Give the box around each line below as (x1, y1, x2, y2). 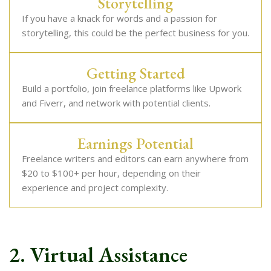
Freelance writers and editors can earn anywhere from (22, 152, 249, 165)
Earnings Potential (77, 133, 194, 154)
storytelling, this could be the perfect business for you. (22, 27, 249, 39)
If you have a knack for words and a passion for (22, 12, 217, 24)
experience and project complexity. (22, 181, 168, 194)
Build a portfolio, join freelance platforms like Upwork (22, 82, 241, 94)
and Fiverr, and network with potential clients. (22, 97, 211, 109)
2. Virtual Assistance (9, 241, 188, 268)
